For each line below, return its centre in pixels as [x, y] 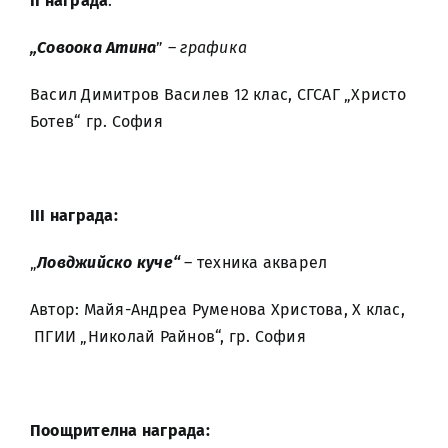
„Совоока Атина [93, 47]
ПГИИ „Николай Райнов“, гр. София [168, 336]
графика [214, 47]
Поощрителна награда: [120, 430]
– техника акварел [254, 262]
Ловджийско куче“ [109, 262]
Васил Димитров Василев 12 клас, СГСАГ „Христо [218, 94]
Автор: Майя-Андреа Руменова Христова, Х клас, [217, 309]
